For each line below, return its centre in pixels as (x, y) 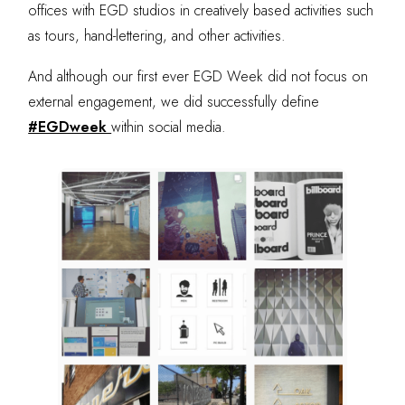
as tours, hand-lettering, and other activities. (157, 36)
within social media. (169, 127)
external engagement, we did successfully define (174, 102)
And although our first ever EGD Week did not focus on (198, 76)
